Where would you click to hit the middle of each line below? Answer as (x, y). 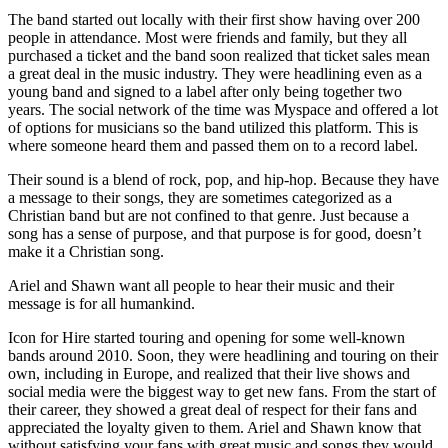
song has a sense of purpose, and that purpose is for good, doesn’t (214, 233)
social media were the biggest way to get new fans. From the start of (222, 391)
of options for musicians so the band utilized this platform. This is (213, 127)
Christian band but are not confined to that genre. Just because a (208, 215)
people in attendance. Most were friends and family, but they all (207, 37)
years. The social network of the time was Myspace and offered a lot (223, 109)
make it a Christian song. (86, 251)
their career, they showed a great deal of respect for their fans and (212, 409)
